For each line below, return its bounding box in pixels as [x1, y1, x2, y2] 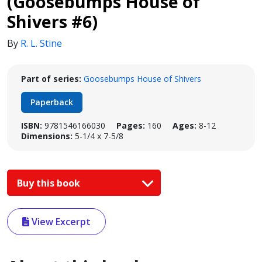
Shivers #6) [7, 10, 98, 33]
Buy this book [17, 176, 82, 189]
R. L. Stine [20, 37, 62, 50]
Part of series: [21, 73, 81, 84]
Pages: [116, 120, 145, 131]
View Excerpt [29, 215, 91, 229]
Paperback [30, 96, 73, 108]
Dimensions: [21, 130, 73, 142]
